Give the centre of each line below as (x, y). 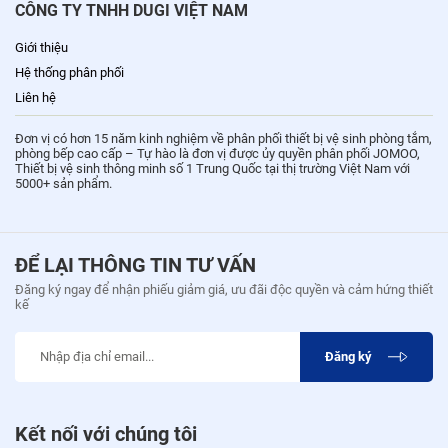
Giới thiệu (41, 47)
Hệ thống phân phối (69, 72)
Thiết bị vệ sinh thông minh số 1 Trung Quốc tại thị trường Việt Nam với (212, 168)
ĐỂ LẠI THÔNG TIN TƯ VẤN (135, 264)
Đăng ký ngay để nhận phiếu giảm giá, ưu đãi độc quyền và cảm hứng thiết (224, 289)
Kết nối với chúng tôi (106, 433)
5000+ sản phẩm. (63, 183)
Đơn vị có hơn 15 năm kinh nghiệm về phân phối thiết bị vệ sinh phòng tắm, (223, 138)
